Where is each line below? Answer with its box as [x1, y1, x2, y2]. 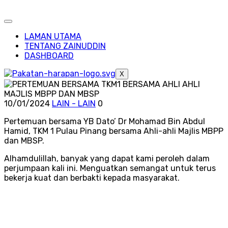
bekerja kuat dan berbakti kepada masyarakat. [4, 173, 180, 183]
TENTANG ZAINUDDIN [24, 41, 106, 51]
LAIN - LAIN [52, 99, 96, 108]
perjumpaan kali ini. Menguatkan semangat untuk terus [4, 163, 216, 173]
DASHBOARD [24, 51, 74, 61]
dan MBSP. [4, 136, 46, 146]
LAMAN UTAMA [24, 32, 81, 41]
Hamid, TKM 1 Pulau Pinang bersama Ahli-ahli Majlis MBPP [4, 126, 223, 136]
